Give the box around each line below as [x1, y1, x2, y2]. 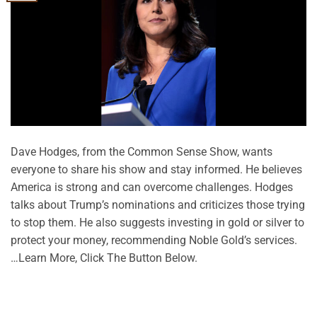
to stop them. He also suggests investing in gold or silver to [11, 215, 304, 229]
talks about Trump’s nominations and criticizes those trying [11, 197, 305, 212]
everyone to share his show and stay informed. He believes [11, 162, 302, 176]
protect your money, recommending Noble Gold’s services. [11, 233, 297, 247]
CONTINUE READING [111, 284, 197, 295]
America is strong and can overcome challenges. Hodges [11, 180, 293, 194]
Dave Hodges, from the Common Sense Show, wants [11, 144, 272, 158]
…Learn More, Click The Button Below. [11, 250, 197, 265]
